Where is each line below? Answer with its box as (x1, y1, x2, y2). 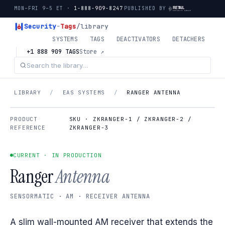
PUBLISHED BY (124, 5, 167, 12)
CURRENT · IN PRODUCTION (13, 151, 102, 159)
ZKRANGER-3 (69, 124, 109, 131)
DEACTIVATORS (116, 35, 160, 43)
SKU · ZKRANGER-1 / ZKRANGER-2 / (69, 116, 192, 123)
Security (24, 22, 56, 31)
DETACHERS (172, 35, 205, 43)
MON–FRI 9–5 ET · (14, 5, 74, 12)
